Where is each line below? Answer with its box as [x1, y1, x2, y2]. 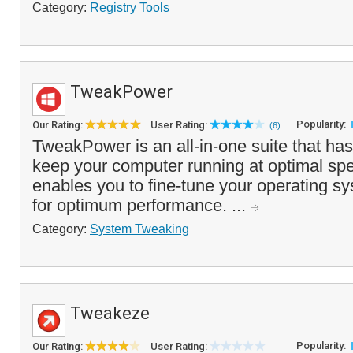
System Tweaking [90, 221, 189, 236]
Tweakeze [70, 303, 150, 323]
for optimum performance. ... [32, 195, 251, 215]
